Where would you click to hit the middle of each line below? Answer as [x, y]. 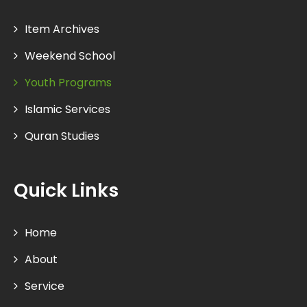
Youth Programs [68, 82]
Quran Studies [62, 136]
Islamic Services [67, 109]
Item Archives [62, 29]
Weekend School [70, 56]
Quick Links [66, 190]
